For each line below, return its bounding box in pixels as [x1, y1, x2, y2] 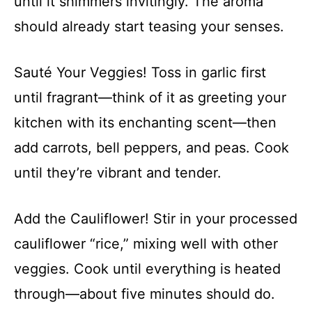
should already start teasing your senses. [14, 17, 284, 35]
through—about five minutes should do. [14, 285, 275, 302]
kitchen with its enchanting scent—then [14, 114, 276, 131]
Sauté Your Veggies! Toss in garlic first [14, 63, 266, 81]
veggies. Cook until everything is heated [14, 260, 281, 277]
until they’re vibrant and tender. [14, 164, 221, 181]
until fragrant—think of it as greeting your [14, 88, 286, 106]
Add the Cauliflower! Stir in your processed [14, 210, 297, 227]
